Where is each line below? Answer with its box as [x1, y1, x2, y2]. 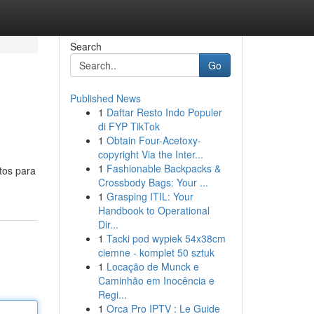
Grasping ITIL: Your [106, 189, 193, 203]
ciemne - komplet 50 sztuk [97, 245, 214, 259]
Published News [69, 91, 141, 105]
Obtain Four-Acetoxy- [106, 133, 201, 147]
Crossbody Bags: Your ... [97, 175, 208, 189]
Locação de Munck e [106, 259, 199, 273]
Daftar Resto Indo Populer [106, 105, 222, 119]
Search [69, 39, 102, 53]
